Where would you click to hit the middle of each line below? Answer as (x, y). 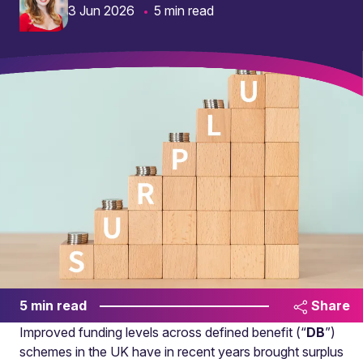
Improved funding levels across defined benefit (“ (163, 332)
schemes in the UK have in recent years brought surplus (181, 352)
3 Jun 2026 (101, 11)
